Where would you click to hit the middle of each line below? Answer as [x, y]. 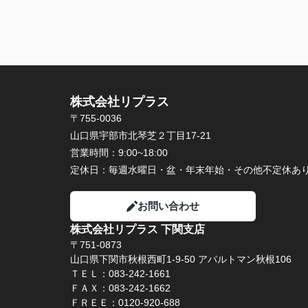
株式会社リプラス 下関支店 [137, 229]
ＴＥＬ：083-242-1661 [120, 274]
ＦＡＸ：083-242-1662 [120, 288]
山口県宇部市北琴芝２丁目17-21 [142, 135]
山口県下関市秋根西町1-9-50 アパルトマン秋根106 [181, 259]
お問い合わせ [168, 206]
